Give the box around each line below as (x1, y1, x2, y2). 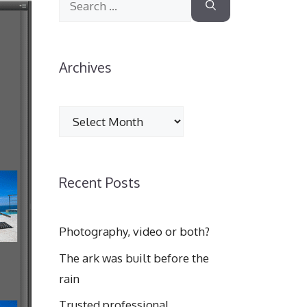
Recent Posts (59, 173, 140, 191)
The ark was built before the (59, 250, 209, 265)
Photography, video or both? (59, 224, 210, 238)
